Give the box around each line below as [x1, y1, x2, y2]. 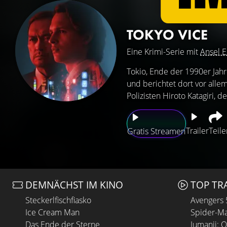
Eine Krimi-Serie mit [127, 46, 200, 57]
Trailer [186, 125, 209, 136]
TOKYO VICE [127, 26, 208, 44]
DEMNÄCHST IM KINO [25, 178, 123, 192]
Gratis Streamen [127, 126, 185, 137]
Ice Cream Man [25, 207, 80, 218]
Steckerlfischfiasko [25, 195, 91, 206]
